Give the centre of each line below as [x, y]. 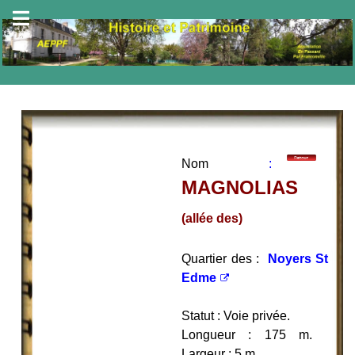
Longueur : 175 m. [255, 334]
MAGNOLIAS [240, 187]
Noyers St [298, 258]
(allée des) [212, 218]
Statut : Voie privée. [236, 315]
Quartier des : [223, 258]
